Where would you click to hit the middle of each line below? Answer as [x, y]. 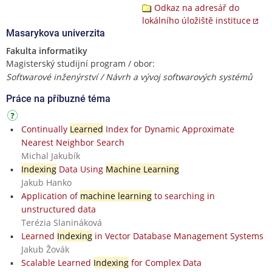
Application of [50, 195]
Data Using [81, 169]
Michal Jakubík [50, 155]
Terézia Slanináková [61, 222]
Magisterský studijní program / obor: [80, 63]
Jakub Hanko [46, 182]
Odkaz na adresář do [197, 7]
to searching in [183, 195]
